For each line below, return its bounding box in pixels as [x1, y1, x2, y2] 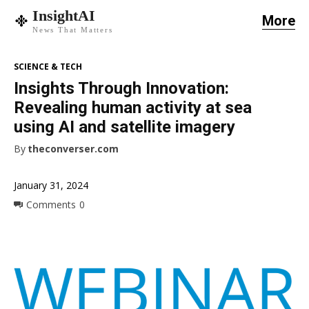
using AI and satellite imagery [14, 117, 235, 137]
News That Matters [32, 26, 113, 34]
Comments [26, 197, 76, 211]
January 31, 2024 [14, 179, 88, 192]
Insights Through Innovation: [14, 79, 229, 99]
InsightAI [32, 7, 95, 24]
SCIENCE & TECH [14, 61, 82, 73]
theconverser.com [28, 142, 119, 156]
